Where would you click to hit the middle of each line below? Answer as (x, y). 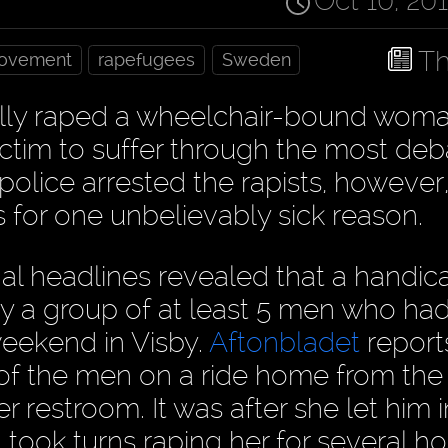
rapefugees (147, 59)
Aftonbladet (284, 342)
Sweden (256, 59)
